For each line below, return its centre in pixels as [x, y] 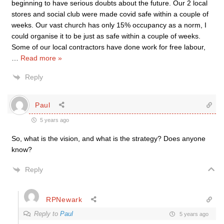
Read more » [41, 58]
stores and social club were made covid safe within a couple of [110, 14]
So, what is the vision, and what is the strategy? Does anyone [108, 138]
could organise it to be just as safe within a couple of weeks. [106, 36]
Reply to [47, 214]
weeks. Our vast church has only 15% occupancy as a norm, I [109, 25]
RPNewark [64, 199]
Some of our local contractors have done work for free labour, [108, 47]
